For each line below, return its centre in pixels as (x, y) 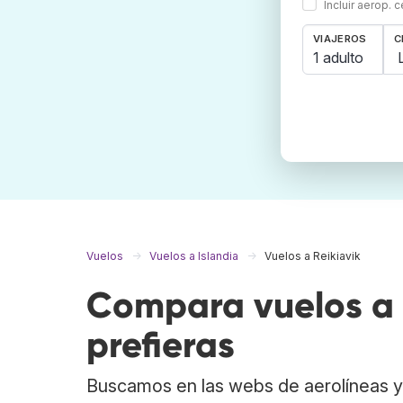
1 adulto (338, 57)
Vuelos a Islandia (194, 256)
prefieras (161, 345)
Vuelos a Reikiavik (313, 256)
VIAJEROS (340, 39)
